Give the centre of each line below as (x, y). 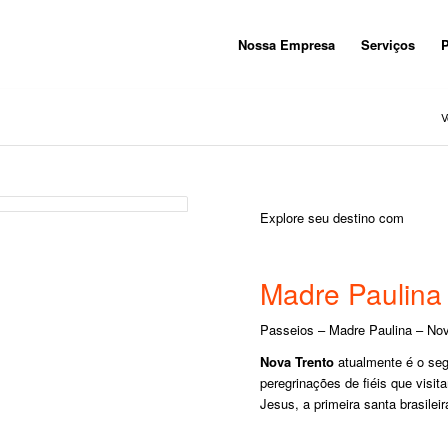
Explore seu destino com (332, 218)
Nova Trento (297, 362)
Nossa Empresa (286, 44)
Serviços (387, 44)
